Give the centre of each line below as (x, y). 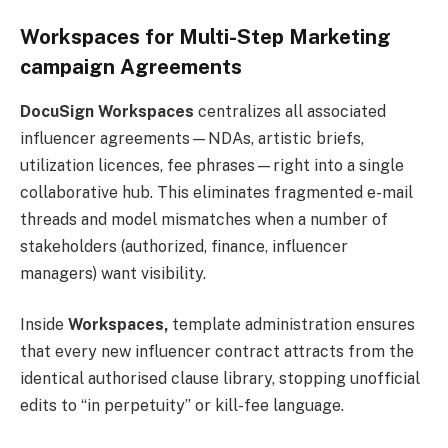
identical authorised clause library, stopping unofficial (220, 379)
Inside (44, 325)
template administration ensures (291, 325)
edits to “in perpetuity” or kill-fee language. (182, 406)
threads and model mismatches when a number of (204, 219)
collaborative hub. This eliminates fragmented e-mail (216, 192)
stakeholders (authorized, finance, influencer (184, 246)
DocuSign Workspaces (107, 111)
